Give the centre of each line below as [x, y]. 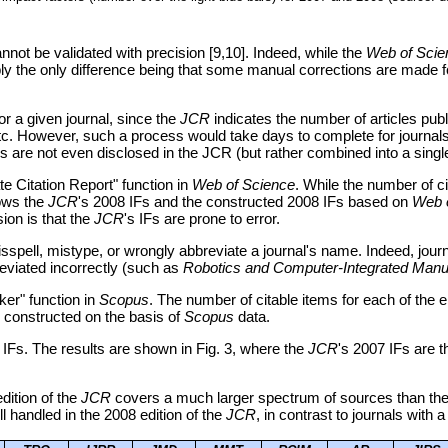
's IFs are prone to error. [202, 219]
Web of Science [243, 185]
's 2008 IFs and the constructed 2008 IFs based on [245, 202]
